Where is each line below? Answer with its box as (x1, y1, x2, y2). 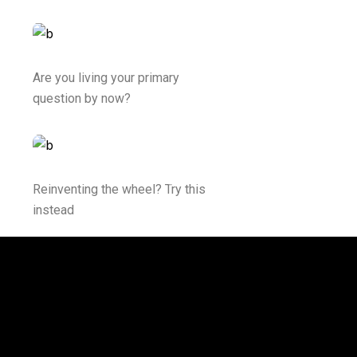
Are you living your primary (33, 69, 180, 85)
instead (33, 202, 75, 218)
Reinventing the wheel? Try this (33, 182, 206, 198)
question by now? (33, 90, 131, 106)
